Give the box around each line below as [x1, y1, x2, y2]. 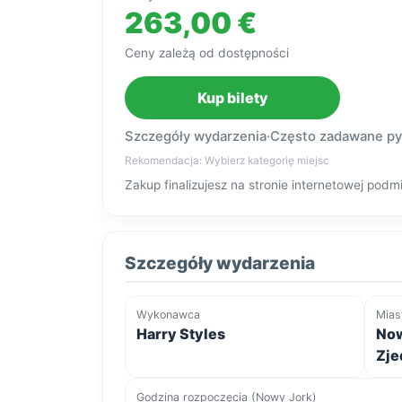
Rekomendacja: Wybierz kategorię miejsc [125, 154, 329, 168]
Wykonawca [136, 308, 200, 322]
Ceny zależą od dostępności [125, 46, 289, 61]
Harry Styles [136, 325, 225, 344]
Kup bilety [197, 89, 268, 108]
